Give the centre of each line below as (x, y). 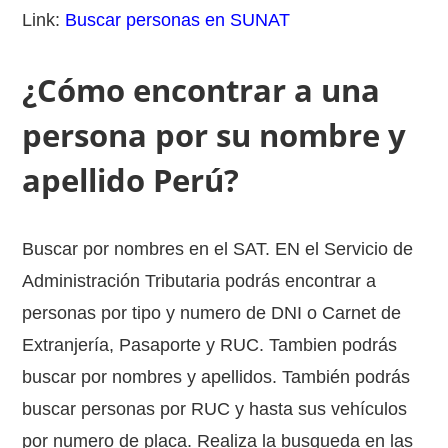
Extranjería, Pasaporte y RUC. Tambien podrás (210, 345)
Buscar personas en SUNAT (178, 20)
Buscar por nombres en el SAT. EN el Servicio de (218, 249)
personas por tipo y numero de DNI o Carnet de (212, 313)
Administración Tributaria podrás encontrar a (199, 281)
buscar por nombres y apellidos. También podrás (216, 377)
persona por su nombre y (214, 135)
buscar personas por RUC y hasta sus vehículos (215, 409)
